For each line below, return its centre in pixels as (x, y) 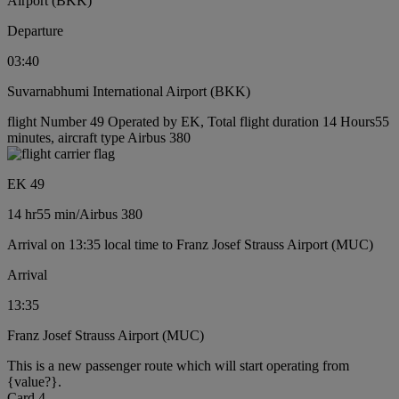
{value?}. (34, 382)
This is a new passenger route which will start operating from (178, 366)
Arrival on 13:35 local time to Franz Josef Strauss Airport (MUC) (190, 245)
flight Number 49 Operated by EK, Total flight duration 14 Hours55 (198, 122)
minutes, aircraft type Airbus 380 (99, 138)
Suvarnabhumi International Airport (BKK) (129, 92)
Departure (35, 31)
